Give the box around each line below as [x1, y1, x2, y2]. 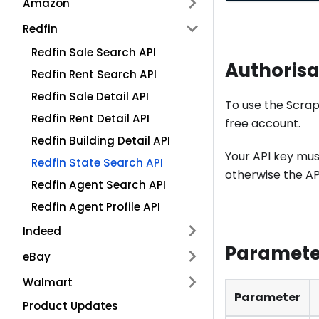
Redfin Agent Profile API [31, 199, 160, 214]
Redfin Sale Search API [31, 45, 156, 60]
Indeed [23, 223, 61, 239]
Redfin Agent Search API [31, 177, 166, 192]
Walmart [23, 274, 73, 290]
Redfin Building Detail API [31, 133, 170, 148]
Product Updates [23, 298, 118, 313]
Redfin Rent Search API [31, 67, 157, 82]
